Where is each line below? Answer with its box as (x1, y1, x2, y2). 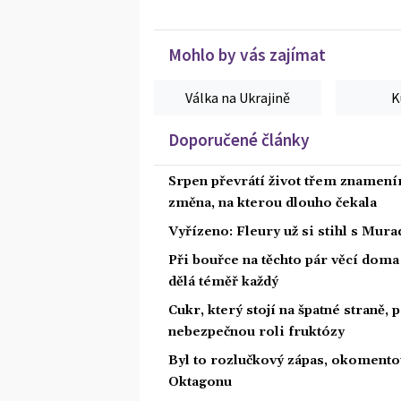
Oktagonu (168, 373, 232, 390)
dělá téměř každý (168, 273, 278, 290)
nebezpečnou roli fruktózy (168, 323, 345, 340)
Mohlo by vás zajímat (168, 43, 326, 65)
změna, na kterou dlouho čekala (168, 194, 377, 211)
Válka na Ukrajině (185, 88, 291, 107)
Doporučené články (168, 128, 310, 150)
